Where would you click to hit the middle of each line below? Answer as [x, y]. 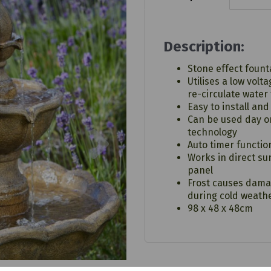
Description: [204, 47]
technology [212, 132]
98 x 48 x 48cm [220, 208]
